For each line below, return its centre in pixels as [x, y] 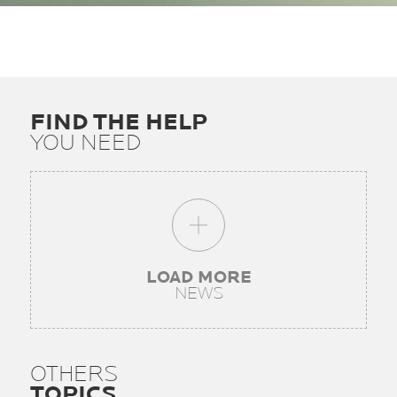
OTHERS [74, 374]
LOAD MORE [198, 277]
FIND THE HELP [119, 123]
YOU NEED [86, 143]
